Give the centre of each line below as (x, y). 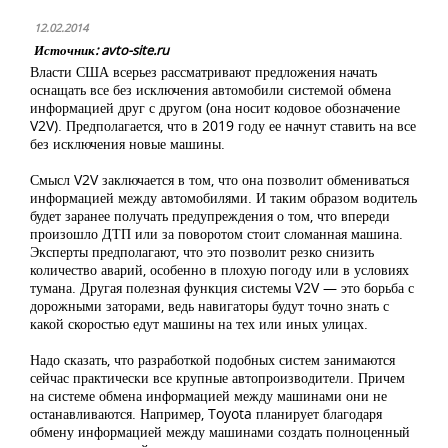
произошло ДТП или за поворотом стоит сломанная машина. (216, 233)
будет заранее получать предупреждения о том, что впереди (210, 215)
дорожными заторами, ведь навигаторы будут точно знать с (209, 305)
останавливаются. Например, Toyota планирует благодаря (206, 413)
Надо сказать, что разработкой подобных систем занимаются (212, 359)
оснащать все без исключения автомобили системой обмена (210, 89)
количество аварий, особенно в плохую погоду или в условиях (219, 269)
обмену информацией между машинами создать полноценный (220, 431)
